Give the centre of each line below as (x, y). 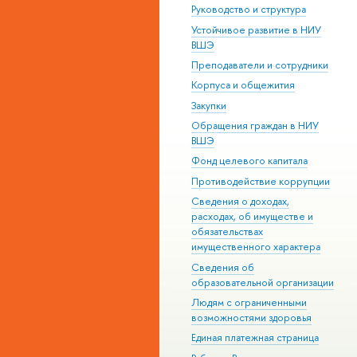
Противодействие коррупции (261, 181)
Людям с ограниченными (249, 302)
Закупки (209, 105)
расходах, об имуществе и (252, 217)
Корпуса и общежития (243, 85)
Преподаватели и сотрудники (260, 65)
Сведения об (223, 267)
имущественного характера (256, 247)
